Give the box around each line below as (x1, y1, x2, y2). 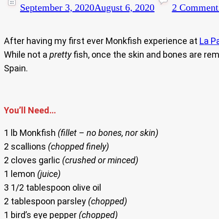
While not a (4, 49, 49, 60)
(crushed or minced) (62, 155, 138, 166)
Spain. (4, 63, 28, 74)
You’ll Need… (4, 105, 56, 116)
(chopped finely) (48, 141, 109, 152)
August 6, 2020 (94, 2, 154, 13)
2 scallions (4, 141, 48, 152)
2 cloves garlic (4, 155, 62, 166)
